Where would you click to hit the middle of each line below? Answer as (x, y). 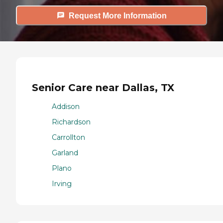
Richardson (71, 122)
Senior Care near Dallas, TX (103, 87)
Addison (66, 107)
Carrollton (68, 138)
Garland (65, 153)
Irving (62, 184)
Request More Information (117, 15)
